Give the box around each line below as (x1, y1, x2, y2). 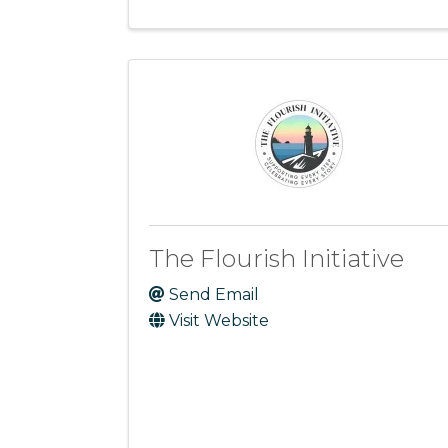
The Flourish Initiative (149, 244, 404, 274)
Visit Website (169, 311, 269, 331)
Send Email (169, 285, 259, 305)
